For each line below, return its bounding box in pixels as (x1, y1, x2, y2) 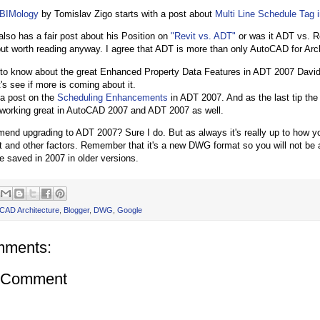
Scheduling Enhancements (57, 91, 168, 103)
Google (117, 206, 142, 215)
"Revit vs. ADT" (171, 31, 236, 42)
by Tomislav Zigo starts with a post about (39, 9, 215, 20)
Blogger (64, 206, 89, 215)
